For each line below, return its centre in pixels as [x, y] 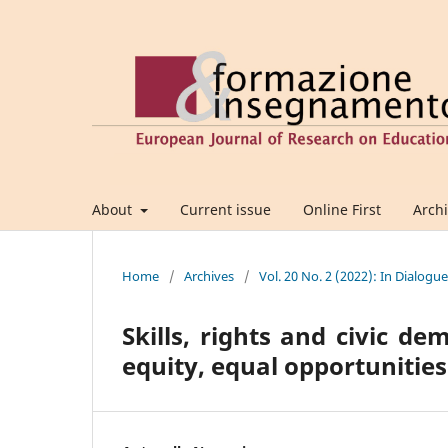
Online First [341, 209]
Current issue [225, 209]
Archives [209, 275]
